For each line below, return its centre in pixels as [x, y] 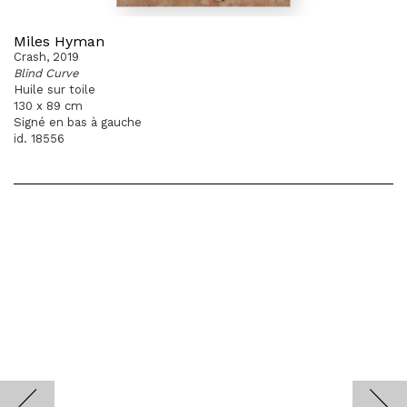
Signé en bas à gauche [78, 122]
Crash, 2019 [46, 57]
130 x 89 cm [48, 106]
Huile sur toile [55, 89]
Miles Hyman [59, 41]
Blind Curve [46, 73]
